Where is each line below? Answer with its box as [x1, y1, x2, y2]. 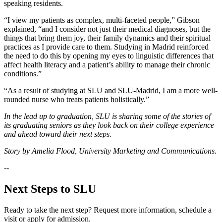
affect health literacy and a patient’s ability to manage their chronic [4, 60, 210, 69]
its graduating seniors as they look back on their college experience [4, 120, 214, 129]
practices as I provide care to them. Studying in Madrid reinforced [4, 42, 209, 51]
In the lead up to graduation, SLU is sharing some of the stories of [4, 111, 211, 120]
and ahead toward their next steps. [4, 129, 111, 138]
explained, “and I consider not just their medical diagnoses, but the [4, 24, 211, 33]
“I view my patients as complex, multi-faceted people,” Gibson [4, 15, 200, 24]
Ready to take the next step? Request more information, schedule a [4, 205, 212, 214]
